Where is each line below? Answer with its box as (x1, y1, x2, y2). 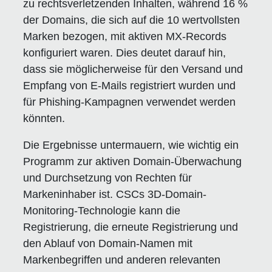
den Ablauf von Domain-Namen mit (23, 237, 193, 250)
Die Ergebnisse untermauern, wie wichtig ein (23, 138, 239, 151)
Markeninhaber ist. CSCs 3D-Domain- (23, 188, 207, 200)
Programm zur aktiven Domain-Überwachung (23, 155, 242, 168)
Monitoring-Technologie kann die (23, 204, 181, 217)
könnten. (23, 112, 66, 124)
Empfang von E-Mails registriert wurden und (23, 79, 236, 92)
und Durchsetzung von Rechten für (23, 171, 192, 184)
